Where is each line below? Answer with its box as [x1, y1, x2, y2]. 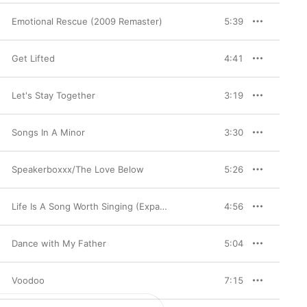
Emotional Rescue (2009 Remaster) [12, 16, 162, 27]
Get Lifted [12, 53, 55, 64]
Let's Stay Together [12, 90, 95, 101]
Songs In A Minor [12, 127, 85, 138]
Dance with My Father [12, 238, 106, 249]
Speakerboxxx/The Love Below [12, 164, 144, 175]
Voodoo [12, 275, 45, 286]
